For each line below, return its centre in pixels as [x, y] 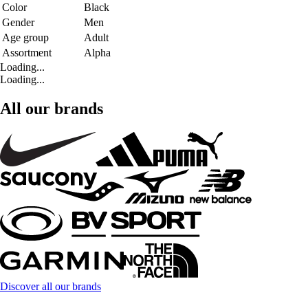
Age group [25, 38]
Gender [18, 23]
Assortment [27, 53]
